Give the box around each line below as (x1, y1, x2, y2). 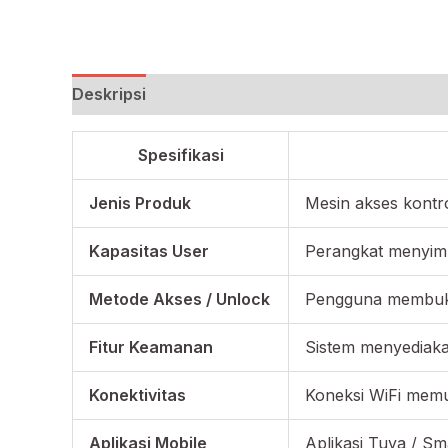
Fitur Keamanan (89, 337, 213, 358)
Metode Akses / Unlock (89, 289, 270, 310)
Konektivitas (89, 385, 186, 406)
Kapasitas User (89, 241, 209, 262)
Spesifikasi (137, 145, 224, 166)
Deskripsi (72, 84, 146, 105)
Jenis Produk (89, 193, 191, 214)
